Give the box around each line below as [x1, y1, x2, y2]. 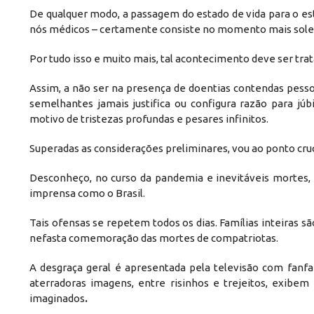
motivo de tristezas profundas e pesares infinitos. [29, 112, 268, 125]
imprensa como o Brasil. [29, 186, 145, 199]
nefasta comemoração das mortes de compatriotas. [29, 231, 278, 244]
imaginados [29, 292, 85, 304]
